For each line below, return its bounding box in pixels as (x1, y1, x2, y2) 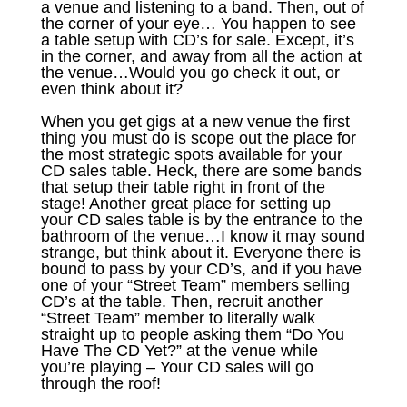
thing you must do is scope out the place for (40, 128, 356, 147)
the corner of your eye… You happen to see (40, 14, 356, 33)
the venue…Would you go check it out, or (40, 63, 340, 82)
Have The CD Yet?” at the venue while (40, 341, 318, 360)
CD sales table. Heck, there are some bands (40, 161, 362, 180)
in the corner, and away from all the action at (40, 46, 362, 65)
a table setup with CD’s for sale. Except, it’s (40, 30, 354, 49)
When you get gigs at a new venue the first (40, 112, 350, 131)
